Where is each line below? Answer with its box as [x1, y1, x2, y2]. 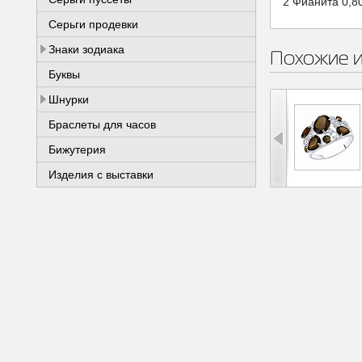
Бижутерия [48, 143, 106, 156]
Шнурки [48, 93, 89, 106]
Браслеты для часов [48, 118, 156, 131]
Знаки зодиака [48, 43, 124, 56]
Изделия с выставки [48, 168, 154, 181]
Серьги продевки [48, 18, 138, 31]
